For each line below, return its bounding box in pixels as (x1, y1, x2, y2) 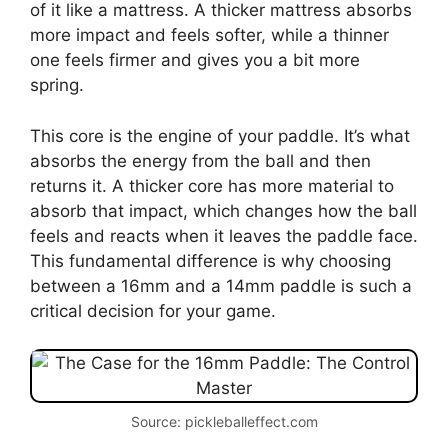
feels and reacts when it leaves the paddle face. (30, 225, 418, 246)
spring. (30, 75, 84, 95)
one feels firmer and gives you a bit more (30, 50, 360, 70)
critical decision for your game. (30, 300, 276, 321)
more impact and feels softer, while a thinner (30, 25, 389, 45)
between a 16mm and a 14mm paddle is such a (30, 275, 412, 296)
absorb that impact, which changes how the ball (30, 200, 417, 221)
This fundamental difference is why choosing (30, 250, 391, 271)
